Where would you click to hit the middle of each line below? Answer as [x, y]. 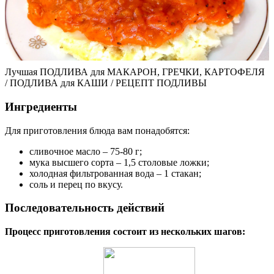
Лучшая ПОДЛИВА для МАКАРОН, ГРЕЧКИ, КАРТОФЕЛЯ [135, 72]
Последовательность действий [85, 208]
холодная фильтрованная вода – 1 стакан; [115, 173]
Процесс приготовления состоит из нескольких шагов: [125, 232]
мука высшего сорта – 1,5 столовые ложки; [119, 162]
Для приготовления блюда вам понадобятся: [97, 130]
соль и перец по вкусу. [76, 184]
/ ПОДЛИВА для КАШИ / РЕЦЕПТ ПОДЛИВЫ [106, 83]
